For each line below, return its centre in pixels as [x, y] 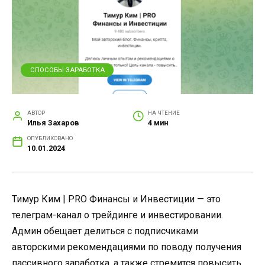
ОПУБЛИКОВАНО [50, 138]
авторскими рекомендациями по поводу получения [127, 247]
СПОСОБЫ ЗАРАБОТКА [67, 70]
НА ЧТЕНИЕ [164, 112]
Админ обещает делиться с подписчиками [105, 231]
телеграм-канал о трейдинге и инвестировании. [117, 215]
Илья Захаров [53, 122]
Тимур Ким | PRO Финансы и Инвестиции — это [116, 199]
